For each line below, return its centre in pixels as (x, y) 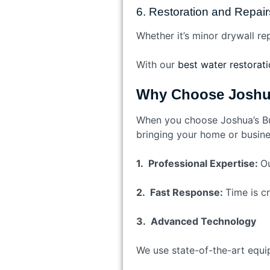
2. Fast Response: (181, 192)
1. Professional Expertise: (198, 163)
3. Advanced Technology (196, 221)
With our (155, 64)
